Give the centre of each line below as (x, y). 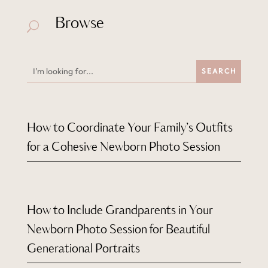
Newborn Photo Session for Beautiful (118, 230)
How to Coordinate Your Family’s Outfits (130, 128)
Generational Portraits (83, 249)
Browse (79, 23)
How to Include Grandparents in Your (120, 211)
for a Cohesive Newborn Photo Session (123, 147)
